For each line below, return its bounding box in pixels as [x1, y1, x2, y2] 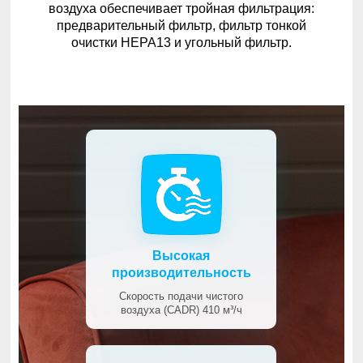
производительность [111, 266, 251, 280]
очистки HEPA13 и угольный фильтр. [70, 36, 292, 50]
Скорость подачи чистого [119, 290, 244, 303]
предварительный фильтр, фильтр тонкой [56, 19, 306, 33]
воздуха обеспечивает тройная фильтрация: [48, 2, 314, 16]
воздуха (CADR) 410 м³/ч [120, 304, 242, 317]
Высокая [152, 249, 211, 263]
